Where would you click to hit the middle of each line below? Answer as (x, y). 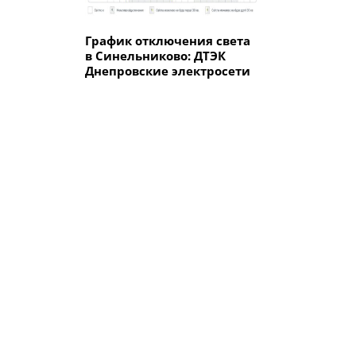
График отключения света (168, 41)
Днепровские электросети (168, 71)
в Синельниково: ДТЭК (155, 56)
